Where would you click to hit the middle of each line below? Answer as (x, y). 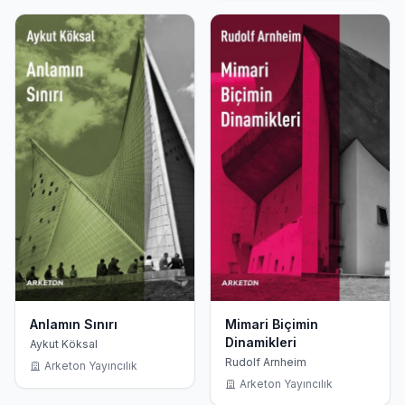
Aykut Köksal (64, 344)
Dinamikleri (261, 342)
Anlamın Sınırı (74, 324)
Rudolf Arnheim (266, 362)
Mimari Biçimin (272, 324)
